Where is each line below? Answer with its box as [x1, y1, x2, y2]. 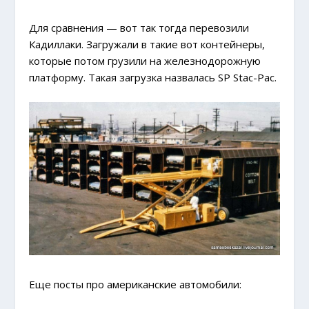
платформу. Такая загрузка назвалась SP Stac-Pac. [29, 70, 277, 85]
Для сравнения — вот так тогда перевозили [29, 21, 250, 35]
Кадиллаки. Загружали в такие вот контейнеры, [29, 37, 266, 52]
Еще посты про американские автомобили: [29, 277, 242, 291]
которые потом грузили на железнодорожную [29, 54, 261, 68]
